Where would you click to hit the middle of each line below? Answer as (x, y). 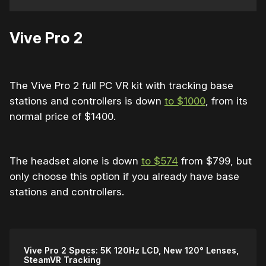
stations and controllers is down (87, 101)
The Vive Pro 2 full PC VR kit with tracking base (121, 85)
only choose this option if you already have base (124, 176)
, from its (227, 101)
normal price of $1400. (63, 116)
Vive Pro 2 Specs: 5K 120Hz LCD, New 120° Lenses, (131, 250)
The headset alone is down (75, 161)
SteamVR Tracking (62, 259)
